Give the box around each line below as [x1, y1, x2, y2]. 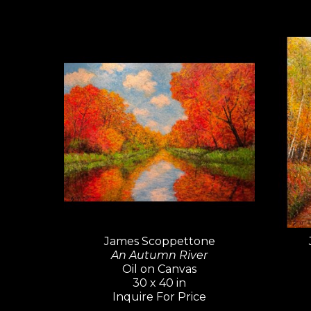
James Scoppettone [103, 235, 215, 249]
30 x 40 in [133, 276, 186, 290]
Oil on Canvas [122, 262, 196, 276]
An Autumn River [111, 249, 208, 262]
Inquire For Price [112, 290, 206, 304]
